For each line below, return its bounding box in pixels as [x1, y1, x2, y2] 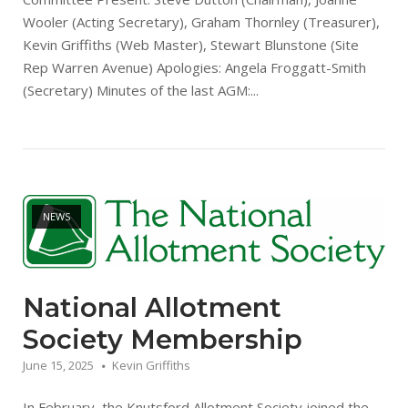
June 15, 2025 [23, 357, 94, 374]
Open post [22, 185, 51, 204]
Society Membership [23, 323, 302, 356]
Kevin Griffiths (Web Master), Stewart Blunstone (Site [23, 36, 359, 55]
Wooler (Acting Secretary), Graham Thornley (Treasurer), [23, 13, 380, 32]
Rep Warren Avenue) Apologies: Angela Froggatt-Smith [23, 58, 366, 77]
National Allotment [23, 291, 281, 324]
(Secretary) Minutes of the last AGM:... [23, 81, 259, 100]
